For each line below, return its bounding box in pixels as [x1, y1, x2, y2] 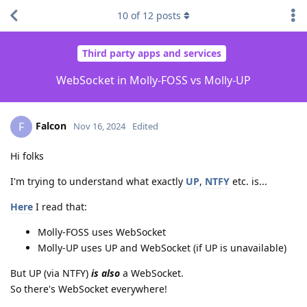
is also [91, 266, 120, 280]
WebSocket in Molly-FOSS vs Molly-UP [56, 72, 251, 88]
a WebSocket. [120, 266, 184, 280]
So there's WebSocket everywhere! [10, 282, 167, 295]
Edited [132, 119, 158, 132]
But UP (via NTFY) [10, 266, 91, 280]
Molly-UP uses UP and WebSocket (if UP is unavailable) [38, 241, 286, 254]
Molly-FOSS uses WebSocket [38, 225, 166, 238]
